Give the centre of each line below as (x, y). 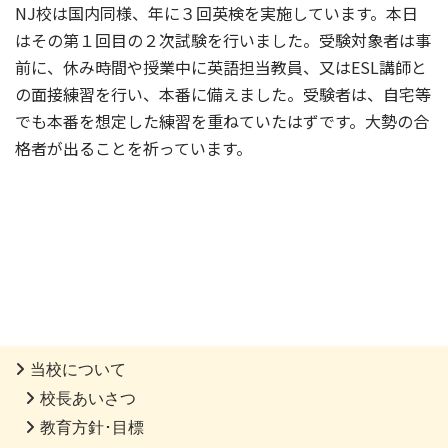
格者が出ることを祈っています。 (133, 148)
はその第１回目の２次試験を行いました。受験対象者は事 (223, 40)
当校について (78, 370)
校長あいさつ (88, 399)
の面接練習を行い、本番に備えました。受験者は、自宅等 (223, 94)
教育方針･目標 (92, 428)
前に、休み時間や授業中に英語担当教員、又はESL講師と (221, 67)
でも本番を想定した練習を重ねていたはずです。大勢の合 (222, 121)
